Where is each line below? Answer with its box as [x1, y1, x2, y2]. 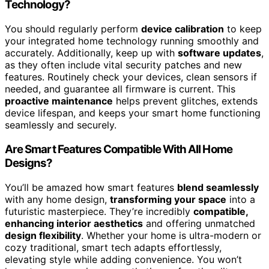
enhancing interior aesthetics [5, 217, 143, 229]
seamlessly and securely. [5, 119, 116, 131]
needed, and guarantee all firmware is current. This [5, 83, 235, 95]
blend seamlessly [177, 181, 259, 193]
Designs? [5, 156, 53, 170]
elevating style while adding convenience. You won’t [5, 253, 242, 265]
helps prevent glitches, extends [113, 95, 258, 107]
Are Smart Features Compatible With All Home [5, 142, 232, 156]
